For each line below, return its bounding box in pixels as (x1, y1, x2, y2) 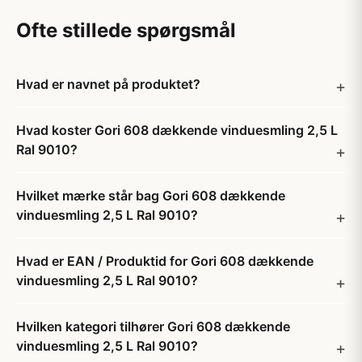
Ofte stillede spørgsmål (16, 19, 236, 42)
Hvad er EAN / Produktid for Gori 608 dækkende (16, 253, 314, 269)
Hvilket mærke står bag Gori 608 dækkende (16, 187, 285, 204)
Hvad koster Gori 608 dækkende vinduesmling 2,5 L (16, 122, 338, 138)
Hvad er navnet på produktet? (16, 76, 200, 92)
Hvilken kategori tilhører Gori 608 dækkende (16, 318, 290, 335)
